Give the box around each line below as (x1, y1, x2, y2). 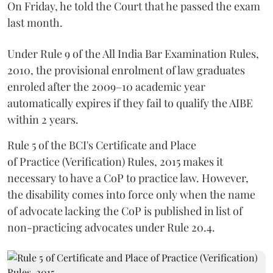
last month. (7, 15, 63, 30)
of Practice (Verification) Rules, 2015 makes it (7, 154, 223, 169)
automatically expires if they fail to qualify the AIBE (7, 96, 253, 110)
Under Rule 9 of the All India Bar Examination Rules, (7, 46, 259, 61)
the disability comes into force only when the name (7, 187, 255, 202)
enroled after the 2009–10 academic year (7, 79, 205, 94)
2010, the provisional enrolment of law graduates (7, 63, 245, 77)
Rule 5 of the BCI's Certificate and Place (7, 138, 196, 152)
